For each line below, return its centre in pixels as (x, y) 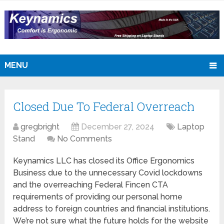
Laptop (191, 126)
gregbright (40, 126)
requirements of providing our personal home (98, 196)
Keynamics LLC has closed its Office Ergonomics (104, 160)
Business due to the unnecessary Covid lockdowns (108, 172)
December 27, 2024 (118, 126)
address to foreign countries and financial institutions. (112, 208)
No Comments (85, 138)
